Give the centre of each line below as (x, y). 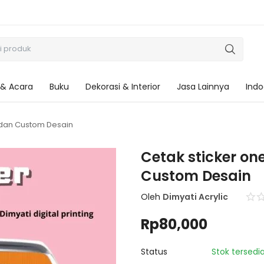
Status (154, 252)
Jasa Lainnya (203, 87)
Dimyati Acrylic (195, 197)
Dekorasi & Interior (123, 87)
